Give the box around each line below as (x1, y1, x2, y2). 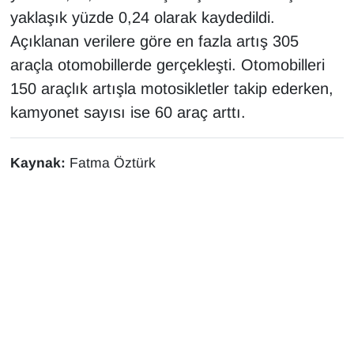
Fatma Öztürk (69, 155, 156, 171)
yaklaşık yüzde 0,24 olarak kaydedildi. (9, 9, 275, 27)
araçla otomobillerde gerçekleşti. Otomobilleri (9, 56, 325, 74)
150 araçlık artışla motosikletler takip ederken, (9, 80, 333, 98)
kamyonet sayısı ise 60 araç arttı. (9, 104, 246, 122)
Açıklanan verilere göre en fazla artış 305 (9, 32, 299, 51)
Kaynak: (9, 155, 70, 171)
